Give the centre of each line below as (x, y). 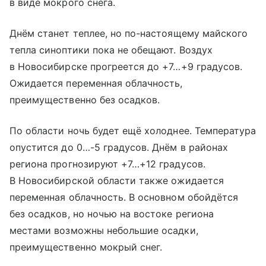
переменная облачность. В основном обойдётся (124, 197)
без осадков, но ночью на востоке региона (112, 213)
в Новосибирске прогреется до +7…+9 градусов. (126, 66)
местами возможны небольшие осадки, (104, 230)
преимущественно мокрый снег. (86, 247)
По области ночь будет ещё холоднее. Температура (133, 130)
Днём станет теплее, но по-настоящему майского (129, 33)
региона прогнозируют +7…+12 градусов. (107, 164)
